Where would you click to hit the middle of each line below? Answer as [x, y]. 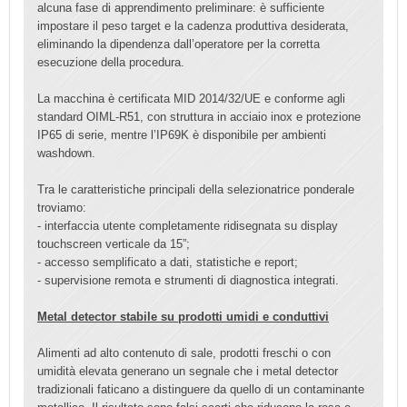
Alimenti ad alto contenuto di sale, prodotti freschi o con [184, 352]
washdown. [68, 153]
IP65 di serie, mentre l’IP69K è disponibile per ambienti [182, 134]
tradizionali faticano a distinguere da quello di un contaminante [201, 389]
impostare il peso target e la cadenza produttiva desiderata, [193, 25]
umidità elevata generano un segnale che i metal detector [188, 371]
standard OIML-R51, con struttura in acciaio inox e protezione [199, 116]
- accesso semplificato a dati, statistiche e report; [168, 262]
